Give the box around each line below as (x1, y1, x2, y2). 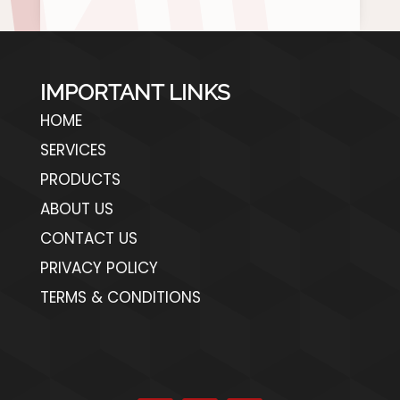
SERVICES (39, 139, 106, 162)
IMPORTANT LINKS (39, 79, 230, 106)
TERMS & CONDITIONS (39, 287, 201, 309)
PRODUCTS (39, 169, 121, 191)
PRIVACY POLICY (39, 257, 158, 279)
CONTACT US (39, 228, 137, 250)
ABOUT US (39, 198, 113, 221)
